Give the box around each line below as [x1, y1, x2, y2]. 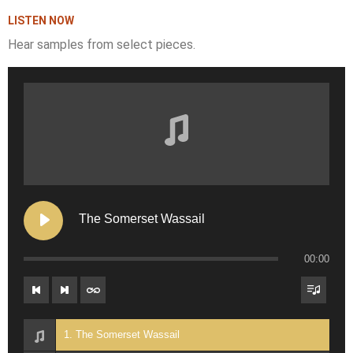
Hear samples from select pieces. [8, 36, 195, 52]
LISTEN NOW [8, 13, 74, 27]
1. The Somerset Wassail [64, 329, 180, 341]
